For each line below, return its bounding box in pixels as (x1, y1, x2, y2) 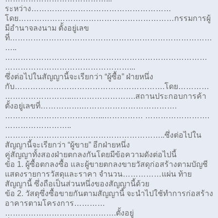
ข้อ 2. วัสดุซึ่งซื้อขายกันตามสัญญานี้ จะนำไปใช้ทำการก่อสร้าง (5, 189, 213, 198)
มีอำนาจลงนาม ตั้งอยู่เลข (5, 23, 89, 32)
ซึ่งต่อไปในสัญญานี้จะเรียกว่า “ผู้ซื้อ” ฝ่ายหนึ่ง (5, 72, 153, 81)
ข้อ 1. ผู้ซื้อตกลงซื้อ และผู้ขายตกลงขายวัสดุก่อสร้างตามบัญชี (5, 160, 208, 168)
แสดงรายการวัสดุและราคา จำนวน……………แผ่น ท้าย (5, 169, 192, 178)
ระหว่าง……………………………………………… (5, 4, 171, 13)
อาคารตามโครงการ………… (5, 199, 105, 207)
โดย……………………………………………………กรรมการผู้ (5, 14, 211, 22)
